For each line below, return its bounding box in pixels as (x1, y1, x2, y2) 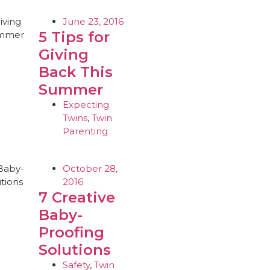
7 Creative (38, 189, 115, 206)
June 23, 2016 (62, 16, 124, 27)
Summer (38, 81, 103, 98)
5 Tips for (38, 28, 110, 46)
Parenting (62, 125, 108, 137)
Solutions (38, 241, 111, 259)
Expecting (62, 99, 109, 110)
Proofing (38, 224, 104, 241)
